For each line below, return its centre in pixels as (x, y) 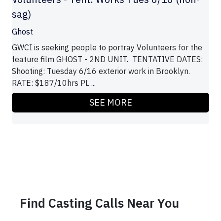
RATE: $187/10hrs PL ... (54, 83)
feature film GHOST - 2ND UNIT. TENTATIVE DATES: (108, 59)
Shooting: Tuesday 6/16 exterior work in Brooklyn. (101, 71)
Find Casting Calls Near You (99, 203)
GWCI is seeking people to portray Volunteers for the (107, 48)
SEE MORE (110, 103)
